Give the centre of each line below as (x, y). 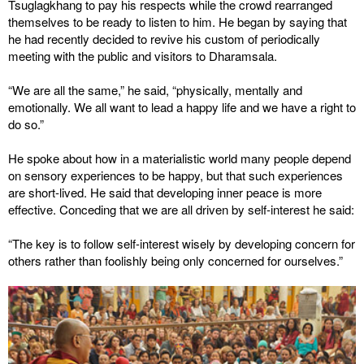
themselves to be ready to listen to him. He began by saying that (178, 22)
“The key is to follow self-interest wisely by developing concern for (182, 243)
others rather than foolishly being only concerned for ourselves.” (175, 260)
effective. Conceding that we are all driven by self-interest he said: (181, 209)
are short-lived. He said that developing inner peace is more (165, 192)
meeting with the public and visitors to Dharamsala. (143, 56)
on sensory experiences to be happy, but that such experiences (175, 175)
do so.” (26, 124)
